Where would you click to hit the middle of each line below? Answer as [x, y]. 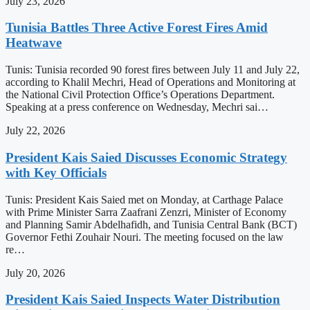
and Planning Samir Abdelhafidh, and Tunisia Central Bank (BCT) [151, 224]
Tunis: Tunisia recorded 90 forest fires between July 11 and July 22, [153, 70]
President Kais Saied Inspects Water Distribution [143, 300]
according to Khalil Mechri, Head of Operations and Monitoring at [151, 82]
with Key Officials [56, 172]
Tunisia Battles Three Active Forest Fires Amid [137, 28]
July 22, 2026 [35, 131]
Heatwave [34, 43]
